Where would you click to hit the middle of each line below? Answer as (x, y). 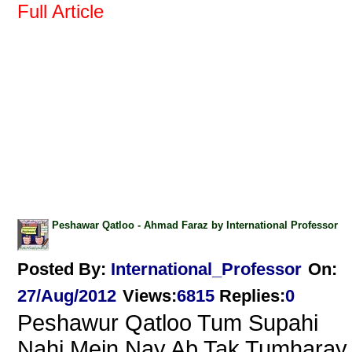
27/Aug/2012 (67, 296)
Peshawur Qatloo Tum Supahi (168, 323)
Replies (249, 296)
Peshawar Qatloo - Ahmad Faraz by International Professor (195, 225)
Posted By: (64, 269)
